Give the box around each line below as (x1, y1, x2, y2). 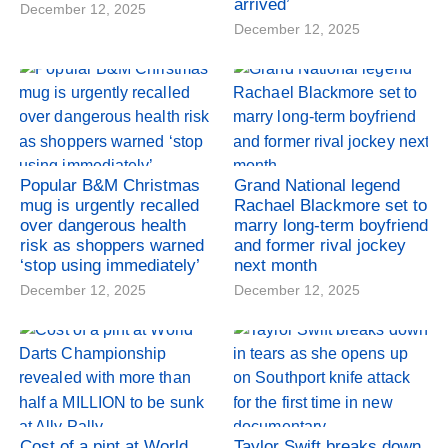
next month (234, 255, 317, 275)
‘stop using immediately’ (20, 255, 200, 275)
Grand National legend (234, 175, 400, 195)
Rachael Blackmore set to (234, 195, 427, 215)
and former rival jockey (234, 235, 406, 255)
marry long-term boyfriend (234, 215, 428, 235)
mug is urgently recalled (20, 195, 199, 215)
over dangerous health (20, 215, 186, 235)
